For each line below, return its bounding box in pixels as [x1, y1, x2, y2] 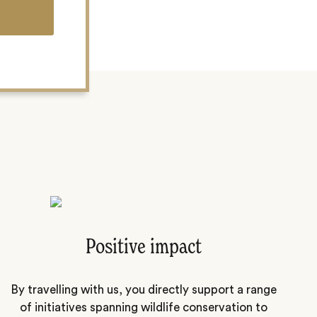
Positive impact [85, 237, 202, 259]
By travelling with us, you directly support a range [10, 283, 277, 296]
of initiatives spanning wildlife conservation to [19, 301, 267, 313]
